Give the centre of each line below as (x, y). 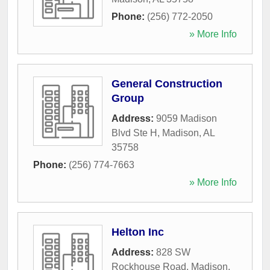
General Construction (167, 83)
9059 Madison (187, 118)
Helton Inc (138, 232)
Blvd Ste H (134, 133)
